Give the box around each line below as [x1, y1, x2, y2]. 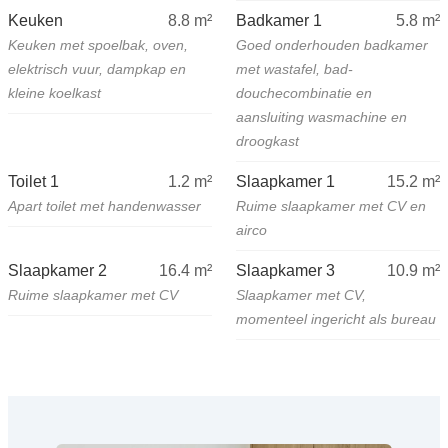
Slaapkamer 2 [8, 262, 107, 280]
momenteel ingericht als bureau [236, 311, 436, 328]
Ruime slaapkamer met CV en [236, 198, 426, 215]
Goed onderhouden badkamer [236, 37, 428, 54]
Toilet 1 [8, 173, 59, 191]
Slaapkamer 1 [236, 173, 335, 191]
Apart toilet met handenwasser [8, 198, 201, 215]
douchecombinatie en [236, 85, 372, 102]
